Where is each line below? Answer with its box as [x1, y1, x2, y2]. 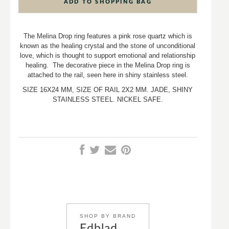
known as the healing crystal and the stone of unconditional [20, 42, 196, 50]
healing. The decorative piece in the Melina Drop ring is [25, 61, 190, 70]
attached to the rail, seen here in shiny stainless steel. [27, 71, 188, 79]
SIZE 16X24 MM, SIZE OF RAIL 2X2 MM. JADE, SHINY [22, 86, 193, 94]
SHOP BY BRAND [79, 213, 136, 219]
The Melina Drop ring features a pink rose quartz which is [23, 32, 192, 40]
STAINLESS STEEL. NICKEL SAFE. [52, 96, 163, 104]
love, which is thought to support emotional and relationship [20, 52, 196, 60]
